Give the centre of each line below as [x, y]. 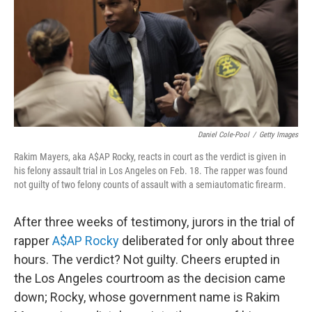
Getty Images [279, 135]
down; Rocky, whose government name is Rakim [147, 297]
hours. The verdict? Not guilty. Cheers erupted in [147, 259]
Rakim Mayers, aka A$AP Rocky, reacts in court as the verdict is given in [150, 157]
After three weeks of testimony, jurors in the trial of [155, 222]
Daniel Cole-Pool [224, 135]
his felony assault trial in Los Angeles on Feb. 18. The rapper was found [151, 171]
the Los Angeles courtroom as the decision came [150, 278]
